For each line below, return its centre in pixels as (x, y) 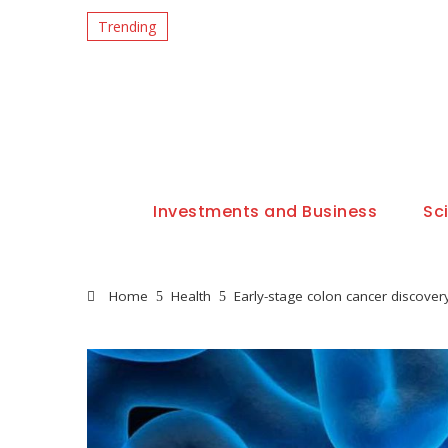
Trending (127, 26)
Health (191, 296)
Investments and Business (265, 211)
